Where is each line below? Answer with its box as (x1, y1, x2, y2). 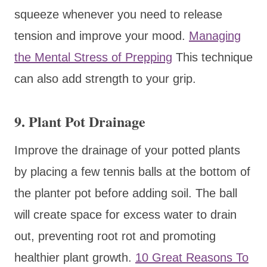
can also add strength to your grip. (14, 72, 196, 85)
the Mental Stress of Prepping (14, 50, 172, 64)
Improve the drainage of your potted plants (14, 143, 240, 157)
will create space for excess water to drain (14, 207, 237, 221)
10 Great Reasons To (135, 250, 249, 264)
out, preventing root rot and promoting (14, 229, 216, 243)
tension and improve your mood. (14, 29, 189, 42)
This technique (172, 50, 253, 64)
